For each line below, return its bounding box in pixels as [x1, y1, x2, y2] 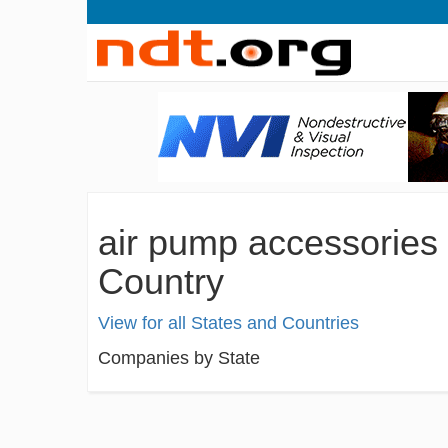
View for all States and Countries [98, 313, 359, 333]
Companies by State [98, 348, 260, 368]
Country [98, 261, 224, 302]
